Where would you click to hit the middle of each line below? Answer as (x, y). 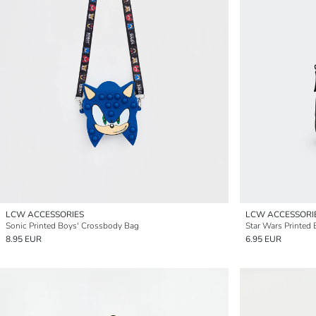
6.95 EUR (263, 239)
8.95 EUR (24, 239)
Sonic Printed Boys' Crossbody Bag (72, 226)
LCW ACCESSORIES (45, 214)
